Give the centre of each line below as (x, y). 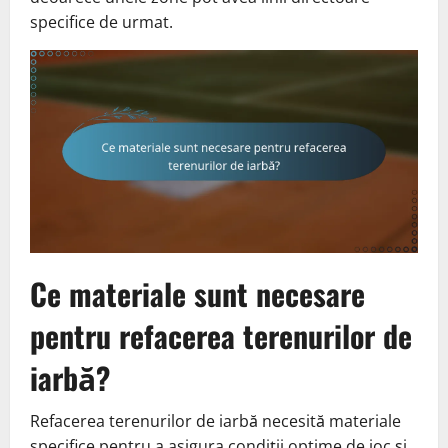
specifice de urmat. (101, 21)
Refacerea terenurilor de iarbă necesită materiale (215, 421)
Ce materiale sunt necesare (197, 294)
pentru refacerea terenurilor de (221, 336)
